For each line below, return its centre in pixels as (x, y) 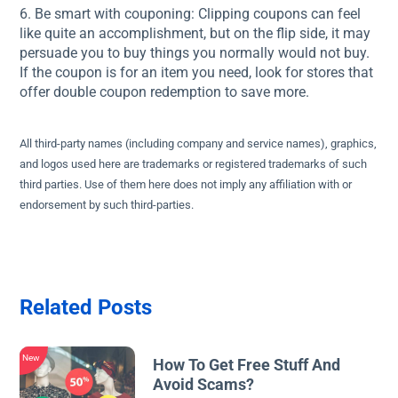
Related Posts (86, 307)
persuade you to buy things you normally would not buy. (195, 53)
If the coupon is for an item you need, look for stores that (197, 72)
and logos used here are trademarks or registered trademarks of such (194, 164)
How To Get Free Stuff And (247, 365)
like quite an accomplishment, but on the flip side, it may (195, 33)
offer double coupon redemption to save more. (165, 92)
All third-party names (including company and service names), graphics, (199, 143)
